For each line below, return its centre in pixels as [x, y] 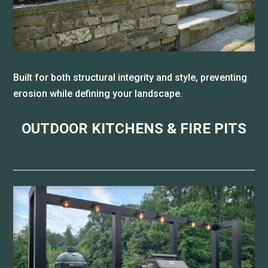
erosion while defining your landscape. [98, 94]
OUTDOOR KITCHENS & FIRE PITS [134, 129]
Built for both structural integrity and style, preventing [130, 78]
